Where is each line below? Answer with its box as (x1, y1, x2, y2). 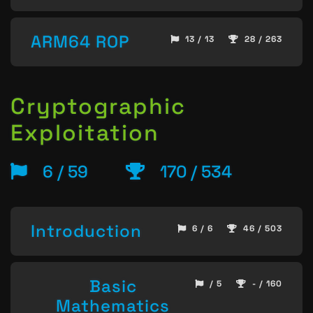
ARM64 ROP (31, 31, 129, 53)
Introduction (31, 219, 142, 242)
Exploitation (10, 118, 159, 147)
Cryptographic (10, 92, 186, 120)
